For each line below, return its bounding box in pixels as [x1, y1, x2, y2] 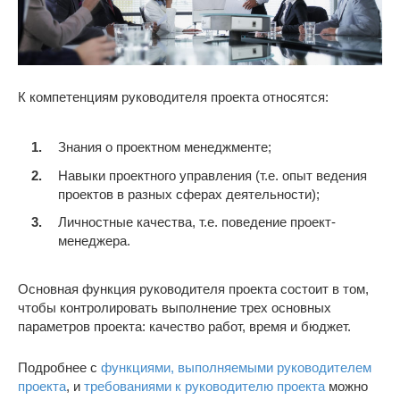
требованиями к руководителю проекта [84, 379, 325, 395]
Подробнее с [18, 360, 101, 376]
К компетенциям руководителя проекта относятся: [18, 88, 329, 104]
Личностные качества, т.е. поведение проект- [58, 214, 336, 230]
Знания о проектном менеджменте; [58, 139, 271, 155]
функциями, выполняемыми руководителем [101, 360, 371, 376]
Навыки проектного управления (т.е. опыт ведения [58, 167, 367, 183]
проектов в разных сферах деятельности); [58, 186, 320, 202]
